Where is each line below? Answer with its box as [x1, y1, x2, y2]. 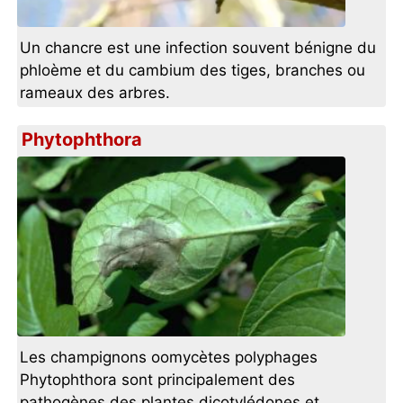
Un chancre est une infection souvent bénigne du [20, 39, 377, 58]
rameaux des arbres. [20, 84, 171, 103]
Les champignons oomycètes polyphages [20, 348, 318, 367]
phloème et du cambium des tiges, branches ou [20, 61, 366, 80]
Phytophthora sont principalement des [20, 371, 296, 390]
